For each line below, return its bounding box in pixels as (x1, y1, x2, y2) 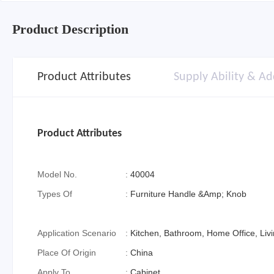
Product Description (12, 21, 128, 37)
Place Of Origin (37, 248, 96, 257)
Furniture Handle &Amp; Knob (130, 189, 247, 199)
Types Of (37, 189, 72, 199)
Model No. (37, 169, 77, 179)
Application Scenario (37, 228, 116, 238)
